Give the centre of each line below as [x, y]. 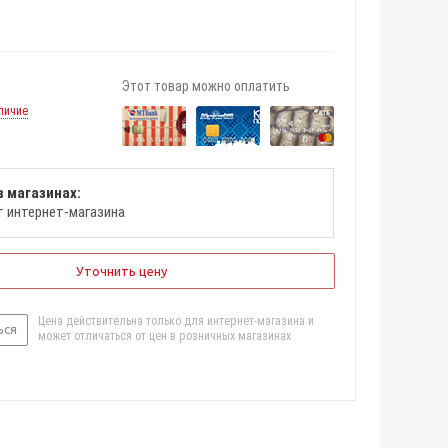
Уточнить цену [121, 271]
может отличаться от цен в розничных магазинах [164, 336]
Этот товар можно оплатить [206, 86]
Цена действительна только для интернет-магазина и [176, 321]
